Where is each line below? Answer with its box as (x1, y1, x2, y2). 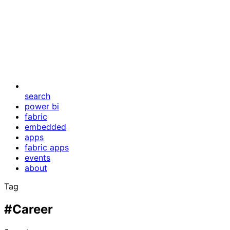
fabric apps (25, 142, 69, 152)
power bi (25, 101, 59, 111)
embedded (25, 122, 66, 132)
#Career (4, 201, 53, 217)
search (25, 91, 50, 101)
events (25, 152, 50, 163)
